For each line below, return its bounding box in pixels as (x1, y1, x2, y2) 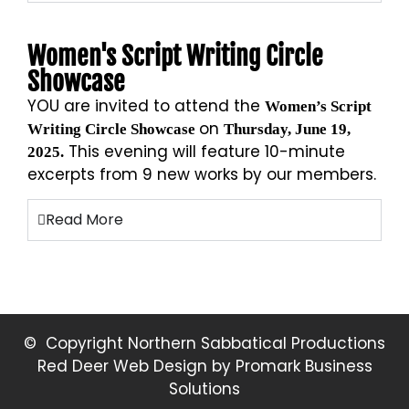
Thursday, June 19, (224, 120, 351, 138)
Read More (46, 209, 123, 231)
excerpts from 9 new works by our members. (27, 163, 376, 185)
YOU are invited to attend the (27, 94, 265, 117)
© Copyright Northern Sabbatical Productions (24, 332, 385, 355)
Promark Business (235, 355, 372, 378)
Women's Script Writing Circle (27, 39, 323, 72)
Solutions (169, 378, 240, 401)
